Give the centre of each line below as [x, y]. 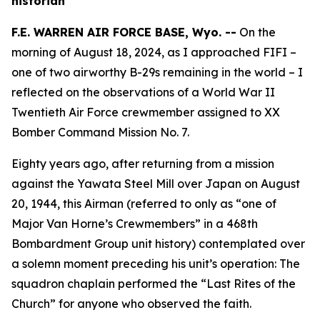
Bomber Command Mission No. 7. [100, 132]
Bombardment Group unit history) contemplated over [158, 244]
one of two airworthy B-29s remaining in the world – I [157, 72]
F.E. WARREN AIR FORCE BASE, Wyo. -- [124, 32]
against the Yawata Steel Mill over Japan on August [156, 184]
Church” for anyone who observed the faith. [131, 304]
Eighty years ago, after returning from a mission [143, 164]
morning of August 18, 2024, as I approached [137, 52]
